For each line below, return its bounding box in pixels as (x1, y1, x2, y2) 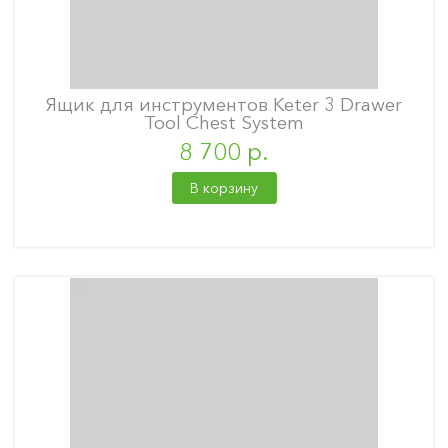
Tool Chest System (144, 111, 304, 134)
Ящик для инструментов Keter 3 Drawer (46, 93, 402, 116)
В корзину (190, 179, 258, 197)
